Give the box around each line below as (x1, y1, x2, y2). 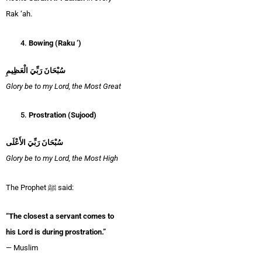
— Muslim (6, 243, 38, 253)
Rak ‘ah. (6, 9, 32, 19)
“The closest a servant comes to (6, 212, 114, 221)
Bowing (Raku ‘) (29, 39, 81, 48)
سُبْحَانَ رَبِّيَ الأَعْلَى (6, 137, 63, 147)
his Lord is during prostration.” (6, 227, 106, 237)
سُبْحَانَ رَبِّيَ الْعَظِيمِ (6, 65, 65, 75)
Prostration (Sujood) (29, 111, 96, 120)
